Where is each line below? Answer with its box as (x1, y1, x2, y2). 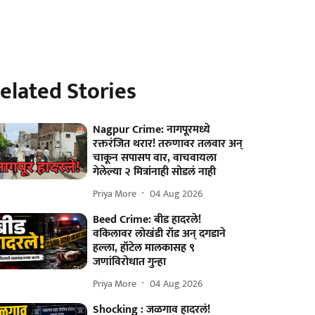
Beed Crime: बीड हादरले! (93, 210, 202, 229)
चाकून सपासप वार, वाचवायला (93, 148, 217, 167)
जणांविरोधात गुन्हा (93, 252, 167, 271)
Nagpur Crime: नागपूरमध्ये (93, 120, 211, 139)
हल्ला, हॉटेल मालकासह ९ (93, 238, 195, 257)
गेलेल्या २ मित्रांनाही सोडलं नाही (93, 162, 217, 181)
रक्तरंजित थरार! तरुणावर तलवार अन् (93, 134, 243, 153)
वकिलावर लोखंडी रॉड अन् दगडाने (93, 224, 226, 243)
